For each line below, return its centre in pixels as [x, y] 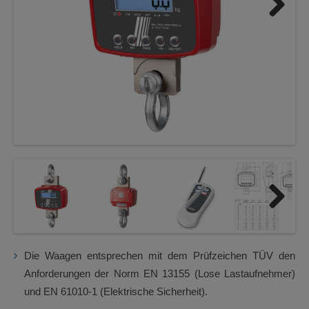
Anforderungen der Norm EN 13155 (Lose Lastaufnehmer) [160, 273]
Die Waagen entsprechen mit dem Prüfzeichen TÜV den [160, 256]
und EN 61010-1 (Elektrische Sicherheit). [116, 291]
